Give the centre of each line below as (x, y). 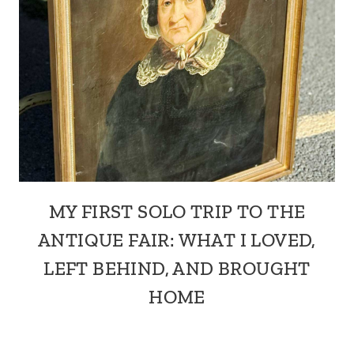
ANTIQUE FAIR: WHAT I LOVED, (177, 240)
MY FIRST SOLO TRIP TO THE (177, 211)
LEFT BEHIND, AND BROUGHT (177, 268)
